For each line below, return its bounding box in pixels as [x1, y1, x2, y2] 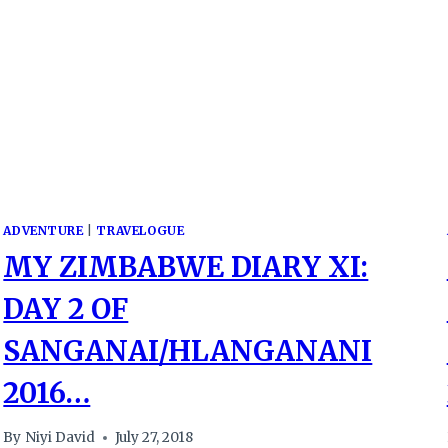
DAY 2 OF [3, 290, 129, 327]
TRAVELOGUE [96, 222, 185, 238]
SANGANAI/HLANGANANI [3, 332, 373, 369]
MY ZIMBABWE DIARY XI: [3, 248, 369, 285]
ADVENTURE [3, 222, 84, 238]
